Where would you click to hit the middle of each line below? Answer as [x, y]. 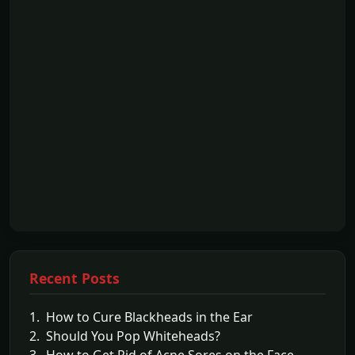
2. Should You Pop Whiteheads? [125, 336]
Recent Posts [74, 279]
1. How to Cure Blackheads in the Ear [141, 317]
